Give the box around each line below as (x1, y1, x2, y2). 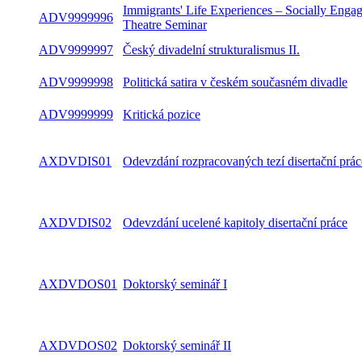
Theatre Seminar (123, 18, 207, 32)
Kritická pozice (123, 107, 200, 121)
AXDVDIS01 (39, 154, 112, 168)
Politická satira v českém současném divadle (123, 75, 347, 89)
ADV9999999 (39, 107, 113, 121)
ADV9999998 (39, 75, 113, 89)
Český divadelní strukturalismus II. (123, 43, 300, 57)
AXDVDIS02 (39, 216, 112, 229)
